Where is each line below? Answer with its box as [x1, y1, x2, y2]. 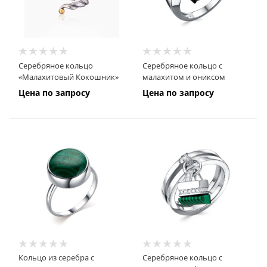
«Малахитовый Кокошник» [18, 71, 119, 82]
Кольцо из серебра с [18, 252, 94, 263]
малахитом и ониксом [142, 71, 225, 82]
